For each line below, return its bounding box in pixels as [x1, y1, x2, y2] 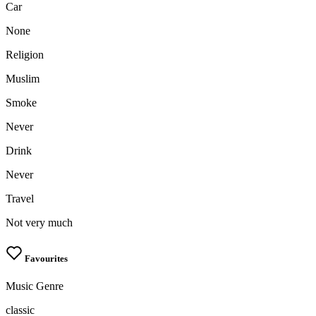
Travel [6, 193, 34, 205]
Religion [6, 49, 44, 61]
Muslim [6, 73, 39, 85]
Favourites [23, 253, 68, 265]
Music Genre [6, 280, 63, 293]
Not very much [6, 217, 73, 229]
